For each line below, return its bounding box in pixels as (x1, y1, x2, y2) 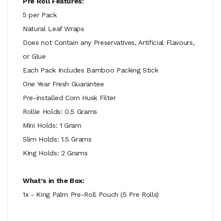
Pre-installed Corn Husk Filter (23, 93, 116, 102)
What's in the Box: (23, 176, 84, 184)
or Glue (23, 52, 46, 60)
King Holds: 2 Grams (23, 148, 88, 157)
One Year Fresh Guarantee (23, 79, 104, 88)
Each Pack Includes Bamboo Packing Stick (23, 66, 158, 74)
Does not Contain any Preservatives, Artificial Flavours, (23, 38, 195, 46)
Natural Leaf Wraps (23, 24, 84, 33)
